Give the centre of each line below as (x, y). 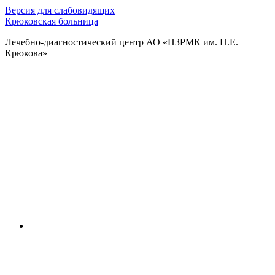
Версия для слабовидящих (60, 10)
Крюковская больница (52, 21)
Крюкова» (26, 53)
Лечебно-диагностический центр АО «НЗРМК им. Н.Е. (122, 42)
